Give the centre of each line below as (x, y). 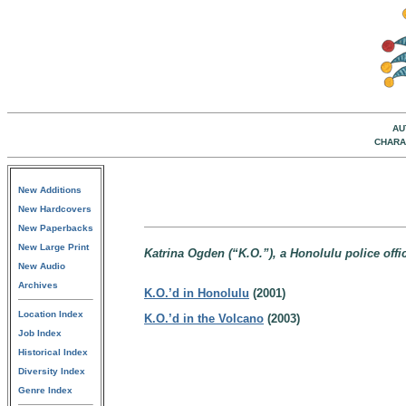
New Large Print (53, 247)
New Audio (42, 266)
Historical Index (53, 352)
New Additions (50, 190)
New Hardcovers (55, 209)
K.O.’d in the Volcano (204, 319)
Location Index (51, 314)
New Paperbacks (56, 228)
